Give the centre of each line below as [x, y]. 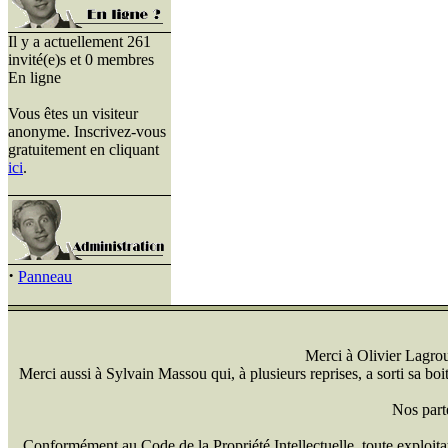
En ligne [34, 77]
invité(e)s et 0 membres [81, 59]
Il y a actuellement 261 [79, 41]
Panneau [45, 276]
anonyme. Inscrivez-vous [87, 131]
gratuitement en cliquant [83, 149]
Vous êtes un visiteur [73, 113]
